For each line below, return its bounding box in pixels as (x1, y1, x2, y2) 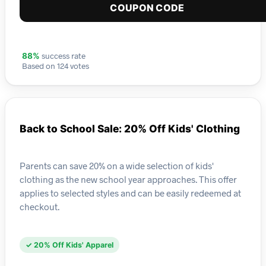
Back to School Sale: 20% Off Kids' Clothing (20, 122, 240, 135)
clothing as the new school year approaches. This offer (20, 173, 237, 185)
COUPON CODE (110, 2, 185, 14)
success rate (40, 50, 85, 61)
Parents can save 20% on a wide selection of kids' (20, 160, 214, 171)
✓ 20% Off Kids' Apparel (26, 240, 113, 250)
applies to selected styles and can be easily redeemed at (20, 187, 241, 198)
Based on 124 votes (22, 61, 89, 71)
